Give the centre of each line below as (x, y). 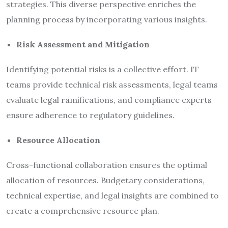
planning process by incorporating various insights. (107, 19)
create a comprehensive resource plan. (83, 210)
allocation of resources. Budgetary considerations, (105, 180)
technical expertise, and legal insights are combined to (112, 195)
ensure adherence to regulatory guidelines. (90, 115)
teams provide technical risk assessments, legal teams (112, 84)
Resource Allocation (58, 140)
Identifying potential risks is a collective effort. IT (103, 69)
